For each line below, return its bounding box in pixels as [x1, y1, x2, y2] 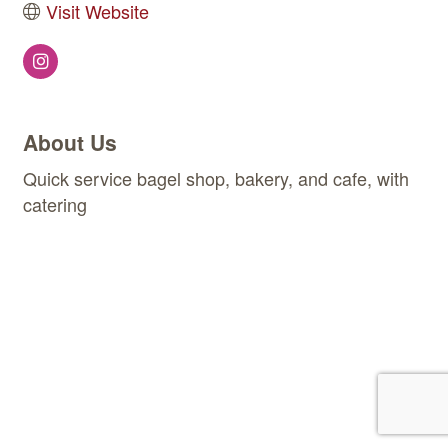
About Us [23, 127, 117, 158]
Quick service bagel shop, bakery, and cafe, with [23, 165, 409, 192]
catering [23, 191, 87, 218]
